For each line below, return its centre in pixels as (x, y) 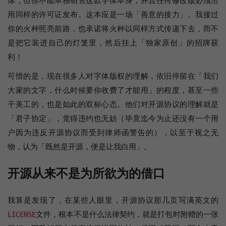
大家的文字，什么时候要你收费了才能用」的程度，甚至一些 (113, 90)
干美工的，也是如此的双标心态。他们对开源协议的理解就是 (113, 104)
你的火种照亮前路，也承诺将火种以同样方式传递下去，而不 (113, 29)
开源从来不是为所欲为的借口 (86, 173)
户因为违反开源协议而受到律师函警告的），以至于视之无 (113, 132)
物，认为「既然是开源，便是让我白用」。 (79, 147)
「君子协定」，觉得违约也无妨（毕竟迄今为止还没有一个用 (113, 118)
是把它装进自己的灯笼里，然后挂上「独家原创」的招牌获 (113, 43)
